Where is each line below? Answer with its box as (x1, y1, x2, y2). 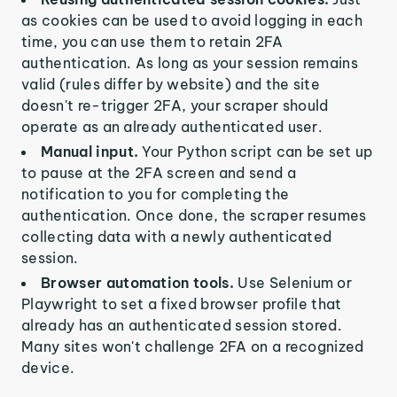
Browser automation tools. (41, 274, 238, 292)
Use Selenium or (237, 274, 353, 292)
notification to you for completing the (21, 185, 290, 204)
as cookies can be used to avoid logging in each (21, 12, 363, 30)
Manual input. (41, 143, 143, 161)
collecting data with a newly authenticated (21, 228, 332, 246)
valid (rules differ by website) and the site (21, 75, 321, 94)
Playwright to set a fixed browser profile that (21, 295, 342, 314)
